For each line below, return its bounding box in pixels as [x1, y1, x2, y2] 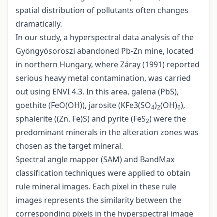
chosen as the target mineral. [15, 140, 123, 152]
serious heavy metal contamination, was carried [15, 73, 191, 84]
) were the [149, 113, 186, 124]
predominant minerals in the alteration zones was [15, 127, 199, 138]
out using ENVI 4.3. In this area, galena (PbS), [15, 86, 179, 97]
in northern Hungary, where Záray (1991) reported [15, 59, 200, 70]
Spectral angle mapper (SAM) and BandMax [15, 154, 174, 165]
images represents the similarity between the [15, 195, 182, 206]
